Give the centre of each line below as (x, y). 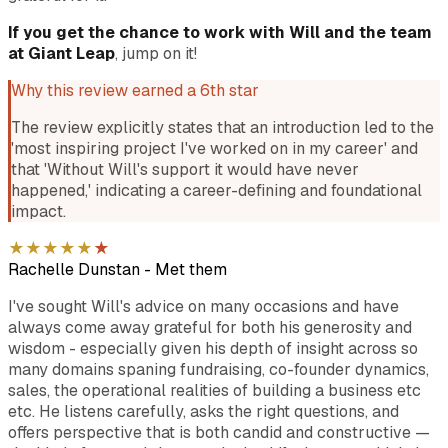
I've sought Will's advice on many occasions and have (203, 306)
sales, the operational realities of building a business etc (214, 390)
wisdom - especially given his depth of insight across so (213, 348)
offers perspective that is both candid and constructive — (219, 432)
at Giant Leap (61, 53)
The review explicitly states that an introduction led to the (222, 127)
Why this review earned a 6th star (135, 90)
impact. (38, 211)
